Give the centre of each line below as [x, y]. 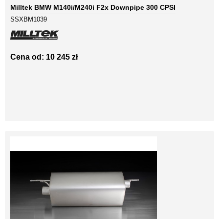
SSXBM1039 [29, 20]
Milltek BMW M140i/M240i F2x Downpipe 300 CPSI [93, 8]
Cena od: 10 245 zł [44, 57]
